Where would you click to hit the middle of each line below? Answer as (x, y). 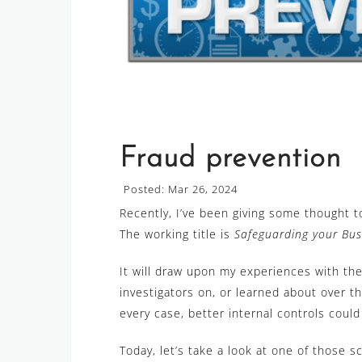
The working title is (177, 234)
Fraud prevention (230, 160)
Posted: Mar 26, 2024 (181, 189)
